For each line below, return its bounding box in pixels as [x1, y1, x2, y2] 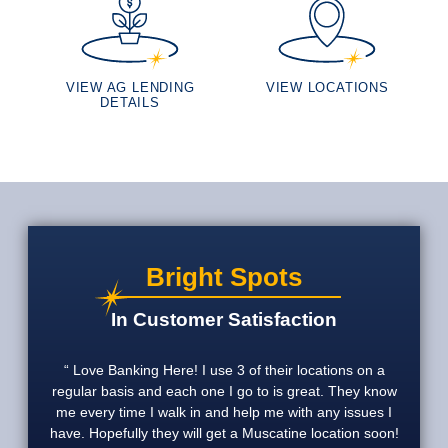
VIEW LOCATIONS [265, 80, 389, 96]
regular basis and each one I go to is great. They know [51, 382, 397, 399]
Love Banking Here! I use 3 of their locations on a [68, 361, 385, 378]
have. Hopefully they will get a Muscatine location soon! [49, 424, 399, 441]
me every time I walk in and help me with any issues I [56, 403, 392, 420]
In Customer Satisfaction [111, 308, 337, 330]
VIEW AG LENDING [65, 80, 195, 96]
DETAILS [100, 95, 160, 111]
